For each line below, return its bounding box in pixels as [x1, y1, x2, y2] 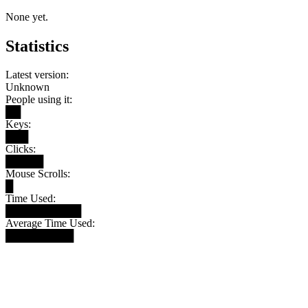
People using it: [5, 93, 72, 106]
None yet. [5, 10, 48, 23]
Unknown [5, 81, 49, 93]
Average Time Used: [5, 217, 95, 230]
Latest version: [5, 69, 69, 81]
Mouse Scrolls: [5, 168, 70, 180]
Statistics [5, 36, 69, 55]
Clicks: [5, 143, 36, 155]
